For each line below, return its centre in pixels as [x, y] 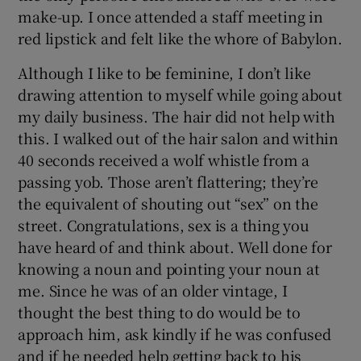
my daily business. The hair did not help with [176, 116]
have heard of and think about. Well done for [175, 246]
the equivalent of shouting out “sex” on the [168, 203]
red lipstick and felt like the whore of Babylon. [180, 37]
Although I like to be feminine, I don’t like [164, 72]
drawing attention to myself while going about [180, 94]
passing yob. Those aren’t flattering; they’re [168, 181]
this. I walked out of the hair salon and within [178, 137]
